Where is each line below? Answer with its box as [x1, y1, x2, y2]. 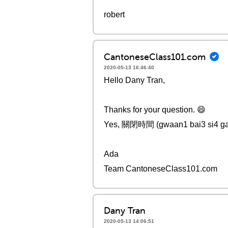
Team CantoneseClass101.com [104, 164, 217, 173]
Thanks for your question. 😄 [104, 105, 206, 114]
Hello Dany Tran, [104, 76, 165, 84]
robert [104, 10, 125, 19]
